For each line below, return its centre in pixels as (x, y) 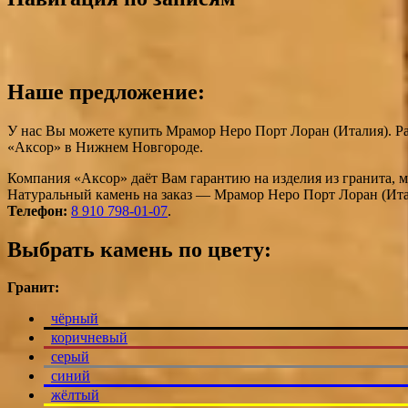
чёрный (75, 319)
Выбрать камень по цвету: (139, 249)
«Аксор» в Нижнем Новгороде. (105, 147)
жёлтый (75, 395)
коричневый (89, 338)
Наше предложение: (106, 92)
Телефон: (37, 210)
